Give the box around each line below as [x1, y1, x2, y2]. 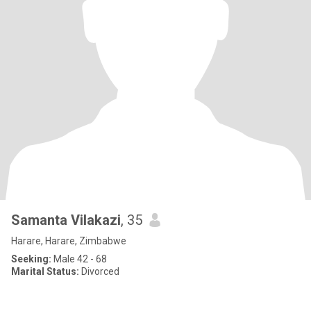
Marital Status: [11, 266, 79, 277]
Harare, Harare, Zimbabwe [11, 235, 126, 246]
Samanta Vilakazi [11, 212, 121, 228]
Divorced [79, 266, 119, 277]
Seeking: [11, 253, 51, 264]
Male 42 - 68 [51, 253, 107, 264]
